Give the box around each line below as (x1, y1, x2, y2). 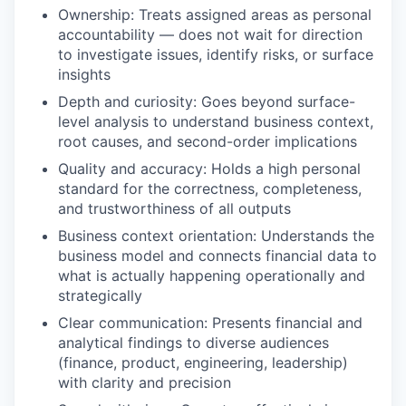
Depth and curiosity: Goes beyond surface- (58, 92, 355, 111)
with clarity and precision (58, 373, 231, 391)
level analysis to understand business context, (58, 112, 373, 130)
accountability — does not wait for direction (58, 25, 362, 43)
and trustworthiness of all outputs (58, 199, 291, 217)
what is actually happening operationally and (58, 266, 365, 285)
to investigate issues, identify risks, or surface (58, 45, 373, 63)
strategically (58, 286, 142, 304)
